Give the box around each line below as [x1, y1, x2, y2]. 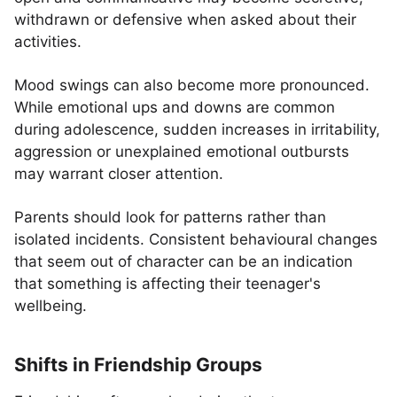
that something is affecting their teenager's [14, 275, 321, 292]
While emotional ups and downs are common [14, 98, 335, 116]
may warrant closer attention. [14, 165, 223, 183]
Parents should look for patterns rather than [14, 208, 326, 226]
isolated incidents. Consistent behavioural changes [14, 230, 378, 248]
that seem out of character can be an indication [14, 253, 353, 270]
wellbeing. [14, 297, 87, 315]
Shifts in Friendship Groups [14, 354, 262, 376]
